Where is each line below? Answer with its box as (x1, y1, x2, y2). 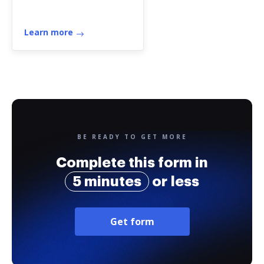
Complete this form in (56, 156, 208, 170)
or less (149, 174, 199, 189)
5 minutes (72, 174, 141, 189)
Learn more (24, 27, 73, 38)
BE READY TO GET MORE (77, 133, 187, 141)
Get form (110, 215, 154, 228)
